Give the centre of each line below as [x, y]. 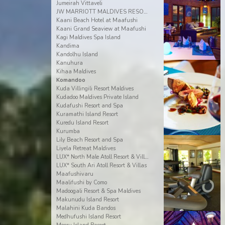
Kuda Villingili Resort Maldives [95, 89]
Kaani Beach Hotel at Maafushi [97, 20]
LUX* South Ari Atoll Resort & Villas [101, 165]
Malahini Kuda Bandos [86, 208]
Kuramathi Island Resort [87, 114]
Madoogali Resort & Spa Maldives [98, 191]
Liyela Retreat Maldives [86, 148]
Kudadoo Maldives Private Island [97, 97]
